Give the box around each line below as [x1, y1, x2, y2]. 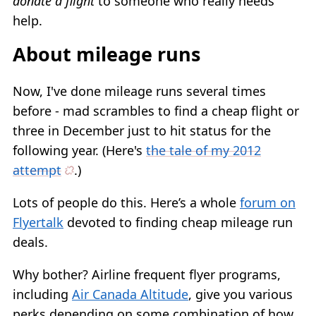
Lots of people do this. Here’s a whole [13, 194, 240, 212]
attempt [13, 162, 61, 179]
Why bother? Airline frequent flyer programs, [13, 266, 281, 284]
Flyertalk [13, 214, 63, 231]
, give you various [188, 286, 293, 303]
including [13, 286, 72, 303]
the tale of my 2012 [146, 142, 261, 159]
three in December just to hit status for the [13, 122, 271, 140]
